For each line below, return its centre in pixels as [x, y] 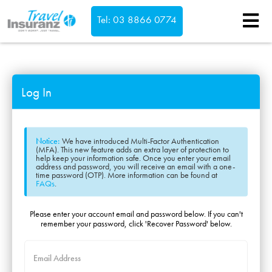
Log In [36, 92]
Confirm [37, 40]
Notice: [48, 141]
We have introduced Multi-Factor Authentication [140, 141]
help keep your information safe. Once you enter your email [133, 158]
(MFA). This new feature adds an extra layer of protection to [132, 149]
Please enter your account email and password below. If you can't [136, 213]
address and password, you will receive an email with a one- [135, 166]
